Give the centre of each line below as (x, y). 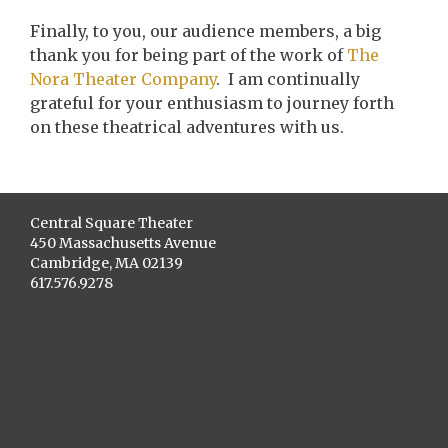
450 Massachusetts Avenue (123, 243)
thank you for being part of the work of (188, 55)
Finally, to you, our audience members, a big (205, 31)
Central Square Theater (111, 223)
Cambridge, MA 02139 (106, 263)
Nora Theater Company (123, 79)
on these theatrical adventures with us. (187, 127)
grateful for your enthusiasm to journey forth (212, 103)
